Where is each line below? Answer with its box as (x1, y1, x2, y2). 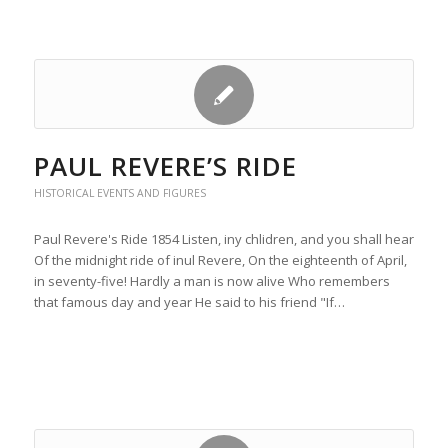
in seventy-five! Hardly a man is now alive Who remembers (33, 272, 390, 290)
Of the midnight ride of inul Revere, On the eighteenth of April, (33, 251, 407, 269)
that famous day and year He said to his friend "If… (33, 293, 345, 311)
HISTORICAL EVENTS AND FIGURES (33, 186, 206, 200)
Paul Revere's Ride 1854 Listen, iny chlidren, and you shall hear (33, 230, 414, 248)
